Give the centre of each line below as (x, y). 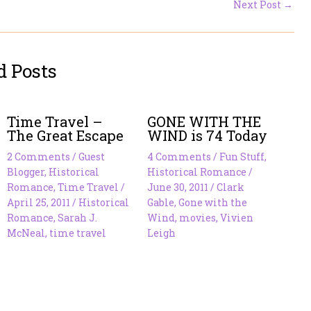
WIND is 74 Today (208, 136)
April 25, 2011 (40, 203)
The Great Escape (66, 136)
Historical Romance (197, 172)
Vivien (237, 218)
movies (198, 218)
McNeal (26, 233)
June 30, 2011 (179, 187)
